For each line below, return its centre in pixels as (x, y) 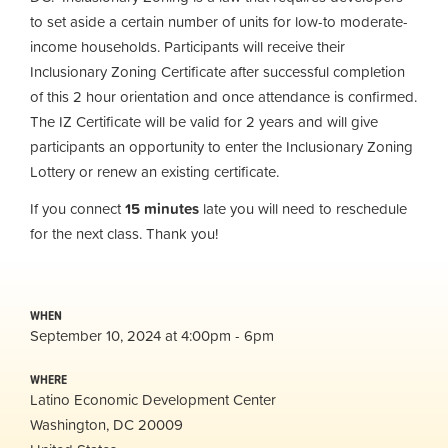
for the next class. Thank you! (128, 233)
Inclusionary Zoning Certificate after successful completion (217, 71)
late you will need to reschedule (303, 208)
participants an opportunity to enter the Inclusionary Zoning (221, 146)
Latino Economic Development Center (153, 399)
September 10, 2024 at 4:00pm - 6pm (152, 335)
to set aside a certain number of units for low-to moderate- (219, 21)
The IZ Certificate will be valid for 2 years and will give (204, 121)
